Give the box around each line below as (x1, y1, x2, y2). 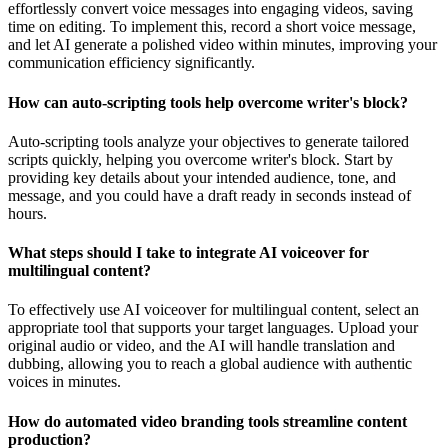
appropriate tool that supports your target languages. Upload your (8, 319, 418, 337)
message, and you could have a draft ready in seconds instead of (8, 186, 411, 204)
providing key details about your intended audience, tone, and (8, 168, 396, 186)
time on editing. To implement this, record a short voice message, (8, 18, 416, 36)
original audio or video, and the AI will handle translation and (8, 337, 395, 355)
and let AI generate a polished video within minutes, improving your (8, 36, 437, 54)
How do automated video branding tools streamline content (8, 412, 407, 430)
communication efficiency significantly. (8, 54, 255, 72)
